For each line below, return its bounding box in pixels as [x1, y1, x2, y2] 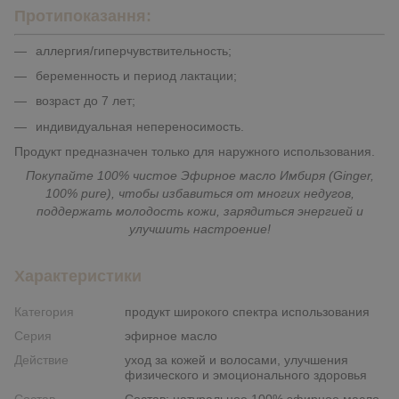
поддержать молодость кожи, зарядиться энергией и [36, 204, 363, 219]
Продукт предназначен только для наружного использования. [14, 144, 375, 159]
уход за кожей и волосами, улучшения [125, 353, 348, 368]
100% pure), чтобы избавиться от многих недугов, [45, 186, 354, 201]
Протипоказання [14, 7, 146, 26]
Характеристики [14, 267, 142, 286]
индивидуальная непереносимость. [36, 118, 244, 134]
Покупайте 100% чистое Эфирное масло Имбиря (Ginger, [25, 168, 374, 183]
